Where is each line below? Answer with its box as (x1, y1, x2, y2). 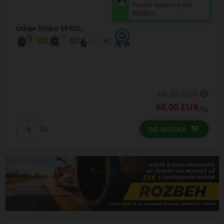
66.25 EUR (156, 87, 200, 99)
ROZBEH (132, 8, 156, 17)
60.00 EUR (155, 100, 199, 113)
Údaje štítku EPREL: (16, 23, 84, 33)
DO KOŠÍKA (147, 124, 186, 134)
